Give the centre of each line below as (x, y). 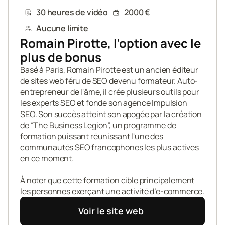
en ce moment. (47, 158)
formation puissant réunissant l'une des (92, 136)
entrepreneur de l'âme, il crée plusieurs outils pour (110, 92)
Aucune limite (62, 28)
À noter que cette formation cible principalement (107, 180)
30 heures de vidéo (72, 12)
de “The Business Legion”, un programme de (98, 125)
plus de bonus (61, 57)
